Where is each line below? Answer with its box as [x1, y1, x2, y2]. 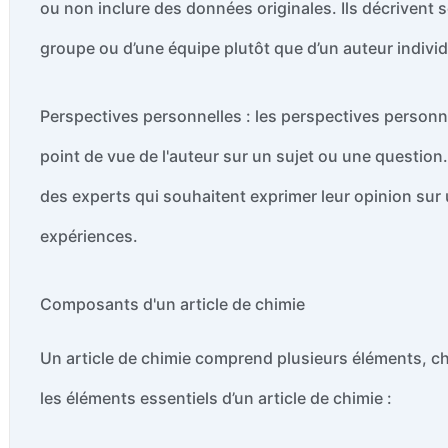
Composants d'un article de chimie [40, 293, 305, 314]
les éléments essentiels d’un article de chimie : [40, 388, 392, 409]
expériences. [40, 225, 138, 246]
